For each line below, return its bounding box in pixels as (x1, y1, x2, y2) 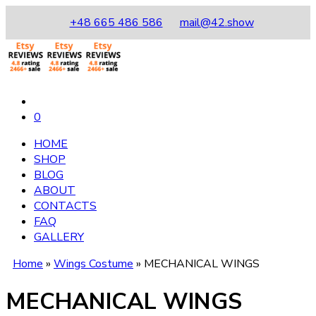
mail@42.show (179, 15, 254, 30)
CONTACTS (34, 198, 97, 214)
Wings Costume (54, 256, 133, 272)
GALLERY (34, 229, 84, 245)
